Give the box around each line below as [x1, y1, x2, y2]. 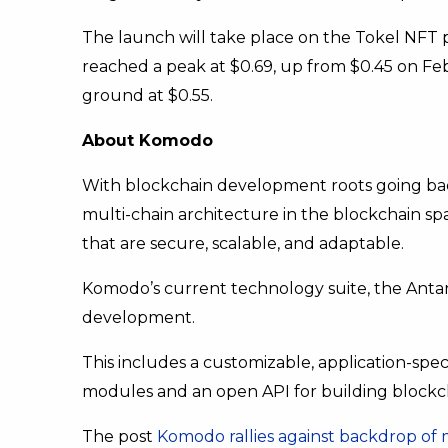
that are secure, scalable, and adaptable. [82, 234, 404, 254]
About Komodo [82, 131, 213, 151]
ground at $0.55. [82, 86, 221, 106]
